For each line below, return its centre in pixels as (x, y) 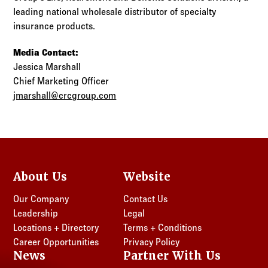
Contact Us (145, 199)
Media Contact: (46, 52)
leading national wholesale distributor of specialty (115, 12)
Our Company (41, 199)
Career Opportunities (56, 242)
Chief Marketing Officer (61, 81)
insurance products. (54, 26)
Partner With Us (172, 256)
